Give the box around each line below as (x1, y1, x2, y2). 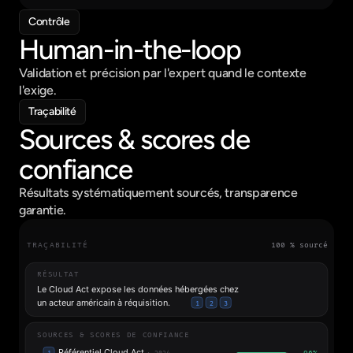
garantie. (19, 203, 67, 217)
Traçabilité (28, 105, 76, 118)
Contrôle (28, 15, 70, 28)
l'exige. (19, 83, 57, 98)
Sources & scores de (19, 123, 250, 156)
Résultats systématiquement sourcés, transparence (19, 185, 298, 200)
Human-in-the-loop (19, 33, 241, 66)
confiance (19, 153, 132, 186)
